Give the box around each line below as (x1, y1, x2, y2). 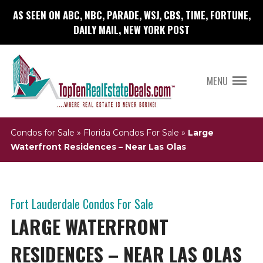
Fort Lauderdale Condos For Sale (10, 195, 153, 213)
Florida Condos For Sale (83, 127, 179, 139)
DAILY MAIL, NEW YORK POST (73, 22, 190, 37)
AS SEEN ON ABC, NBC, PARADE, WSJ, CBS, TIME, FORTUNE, (12, 7, 251, 22)
